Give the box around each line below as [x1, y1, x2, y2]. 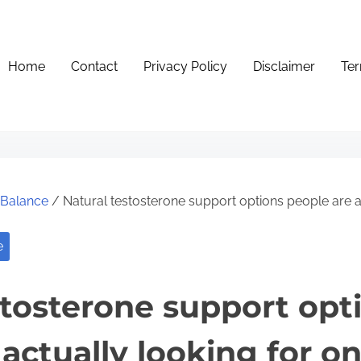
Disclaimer [253, 59, 316, 74]
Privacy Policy [143, 59, 228, 74]
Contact [71, 59, 118, 74]
